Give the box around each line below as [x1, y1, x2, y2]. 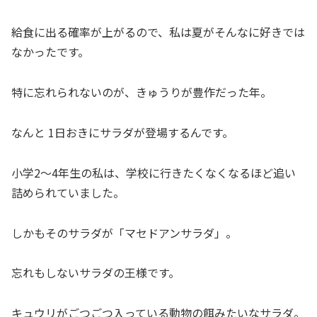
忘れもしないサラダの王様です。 [11, 264, 180, 282]
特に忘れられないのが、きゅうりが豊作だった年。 [11, 83, 272, 101]
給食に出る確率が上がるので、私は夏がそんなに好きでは [11, 23, 305, 41]
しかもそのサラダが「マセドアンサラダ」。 [11, 224, 237, 241]
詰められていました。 [11, 183, 125, 201]
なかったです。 [11, 43, 89, 61]
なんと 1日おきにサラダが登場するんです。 [11, 124, 234, 141]
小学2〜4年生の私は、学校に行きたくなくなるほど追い [11, 163, 296, 181]
